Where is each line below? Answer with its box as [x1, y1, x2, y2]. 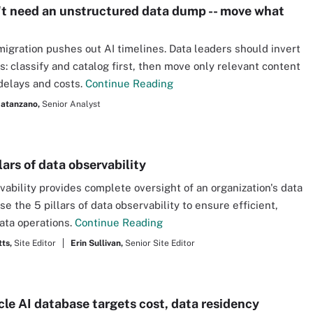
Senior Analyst [42, 99, 101, 109]
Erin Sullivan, [71, 238, 123, 248]
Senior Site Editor [125, 238, 195, 248]
